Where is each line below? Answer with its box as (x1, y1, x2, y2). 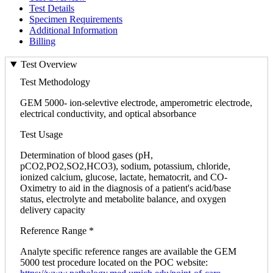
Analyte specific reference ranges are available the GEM (20, 246, 236, 257)
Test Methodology (20, 77, 90, 88)
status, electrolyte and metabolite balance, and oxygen (20, 194, 226, 205)
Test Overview (20, 59, 77, 70)
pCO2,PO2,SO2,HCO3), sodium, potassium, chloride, (20, 161, 230, 172)
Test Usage (20, 129, 63, 140)
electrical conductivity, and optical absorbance (20, 108, 196, 119)
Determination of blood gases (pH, (20, 150, 153, 161)
